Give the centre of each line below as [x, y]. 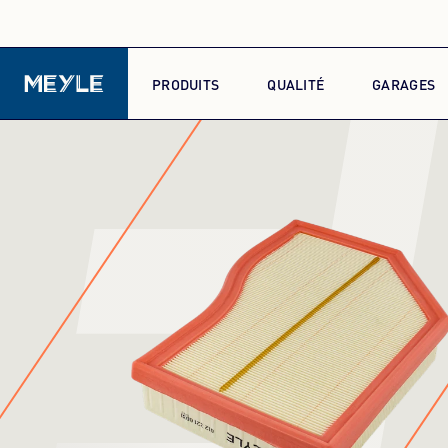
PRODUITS [186, 83]
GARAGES [404, 83]
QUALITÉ [296, 83]
